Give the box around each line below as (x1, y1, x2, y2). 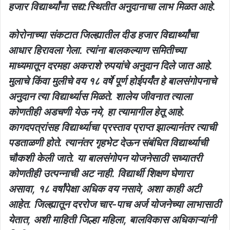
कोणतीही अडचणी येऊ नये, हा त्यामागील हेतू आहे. (8, 105, 185, 118)
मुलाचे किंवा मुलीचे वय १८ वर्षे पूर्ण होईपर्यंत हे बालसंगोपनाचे (8, 74, 216, 87)
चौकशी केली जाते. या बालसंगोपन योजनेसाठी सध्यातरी (8, 151, 202, 164)
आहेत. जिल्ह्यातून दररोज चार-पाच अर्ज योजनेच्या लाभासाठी (8, 198, 221, 210)
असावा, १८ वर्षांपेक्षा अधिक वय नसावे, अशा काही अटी (8, 182, 201, 195)
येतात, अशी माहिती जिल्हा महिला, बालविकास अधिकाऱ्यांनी (8, 213, 216, 226)
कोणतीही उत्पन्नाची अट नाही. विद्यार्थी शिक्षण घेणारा (8, 167, 193, 180)
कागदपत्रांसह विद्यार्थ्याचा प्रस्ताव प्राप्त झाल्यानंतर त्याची (8, 121, 217, 133)
